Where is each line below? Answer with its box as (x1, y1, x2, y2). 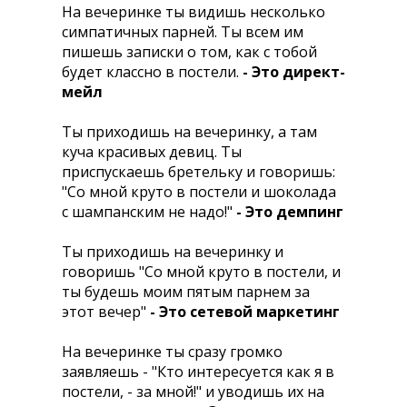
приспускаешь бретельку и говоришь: (62, 162, 335, 182)
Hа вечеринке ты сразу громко (62, 342, 283, 362)
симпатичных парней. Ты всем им (62, 22, 303, 42)
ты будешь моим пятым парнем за (62, 282, 310, 302)
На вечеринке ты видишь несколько (62, 2, 325, 22)
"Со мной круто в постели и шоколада (62, 182, 336, 202)
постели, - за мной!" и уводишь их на (62, 382, 324, 402)
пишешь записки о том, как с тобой (62, 42, 317, 62)
